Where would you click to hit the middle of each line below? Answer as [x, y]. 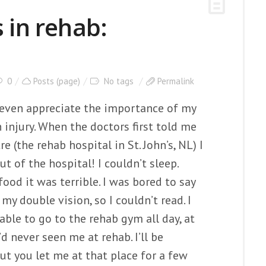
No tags [119, 81]
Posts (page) [57, 81]
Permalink [176, 81]
